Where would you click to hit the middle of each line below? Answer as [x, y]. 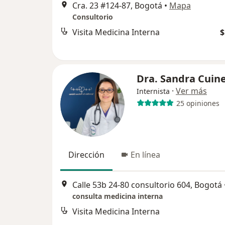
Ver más [191, 91]
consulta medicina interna [118, 196]
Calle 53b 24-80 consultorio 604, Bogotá [147, 185]
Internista [153, 91]
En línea [145, 155]
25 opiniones [198, 103]
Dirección [86, 155]
